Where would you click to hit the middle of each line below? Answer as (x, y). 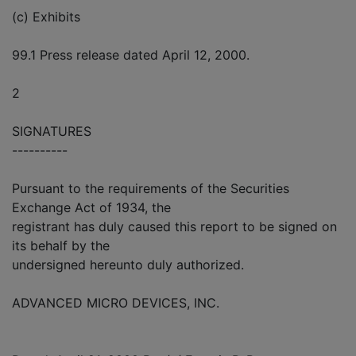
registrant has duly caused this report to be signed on (174, 226)
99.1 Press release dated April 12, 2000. (131, 54)
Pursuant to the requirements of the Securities (151, 188)
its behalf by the (61, 245)
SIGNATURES (52, 131)
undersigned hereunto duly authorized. (128, 264)
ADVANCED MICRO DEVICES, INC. (116, 302)
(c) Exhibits (46, 16)
